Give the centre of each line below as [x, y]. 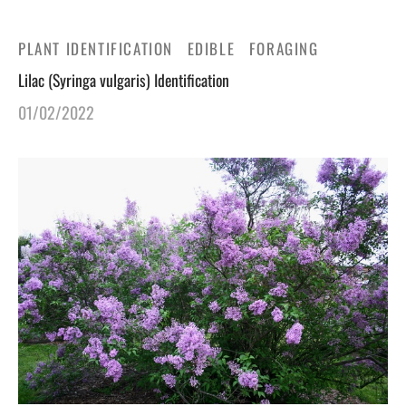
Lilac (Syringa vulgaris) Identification [124, 79]
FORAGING [284, 48]
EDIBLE [211, 48]
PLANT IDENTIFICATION [96, 48]
